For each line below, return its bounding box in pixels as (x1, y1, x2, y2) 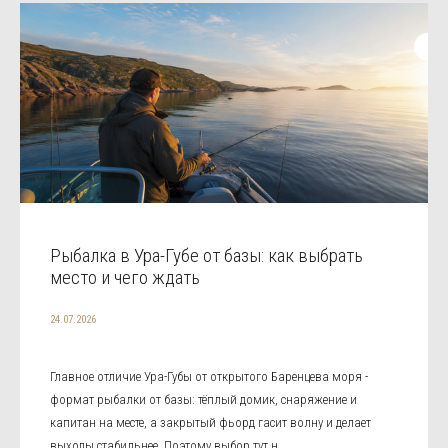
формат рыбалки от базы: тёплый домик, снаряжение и (50, 391, 357, 407)
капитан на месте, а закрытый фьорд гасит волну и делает (50, 414, 371, 430)
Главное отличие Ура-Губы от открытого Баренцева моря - (50, 368, 368, 384)
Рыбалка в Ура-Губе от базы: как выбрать (50, 243, 363, 267)
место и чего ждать (50, 265, 200, 289)
